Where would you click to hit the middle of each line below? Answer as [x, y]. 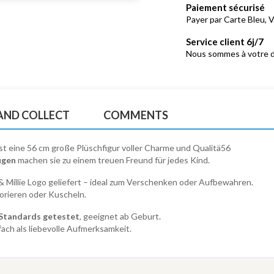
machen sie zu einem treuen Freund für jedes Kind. [113, 160]
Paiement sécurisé [225, 7]
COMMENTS [135, 115]
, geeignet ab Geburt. [120, 216]
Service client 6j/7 [225, 41]
